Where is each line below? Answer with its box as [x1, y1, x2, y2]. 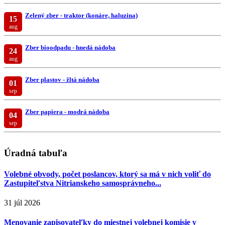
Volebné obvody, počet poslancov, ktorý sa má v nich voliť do [4, 169, 211, 178]
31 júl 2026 [4, 198, 40, 207]
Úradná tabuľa [4, 148, 67, 159]
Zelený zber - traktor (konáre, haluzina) [25, 11, 138, 19]
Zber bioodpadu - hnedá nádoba [25, 43, 116, 51]
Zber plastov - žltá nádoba [25, 75, 99, 83]
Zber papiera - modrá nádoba [25, 107, 109, 116]
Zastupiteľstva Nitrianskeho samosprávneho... [4, 178, 161, 187]
